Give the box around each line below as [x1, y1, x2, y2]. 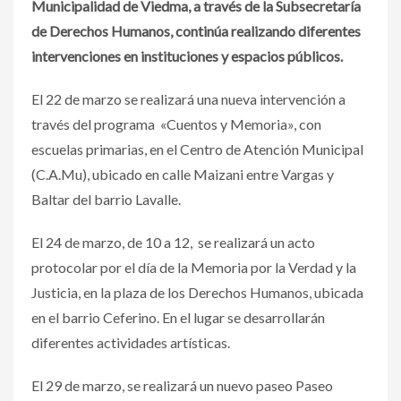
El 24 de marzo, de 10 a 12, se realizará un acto [31, 233, 315, 251]
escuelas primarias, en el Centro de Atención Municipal [31, 140, 363, 158]
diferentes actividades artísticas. [31, 333, 230, 351]
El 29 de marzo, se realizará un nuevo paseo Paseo [31, 376, 333, 394]
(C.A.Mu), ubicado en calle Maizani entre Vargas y [31, 165, 334, 183]
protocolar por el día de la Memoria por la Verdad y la [31, 258, 356, 276]
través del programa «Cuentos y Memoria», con [31, 115, 321, 132]
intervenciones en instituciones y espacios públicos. [31, 47, 343, 64]
